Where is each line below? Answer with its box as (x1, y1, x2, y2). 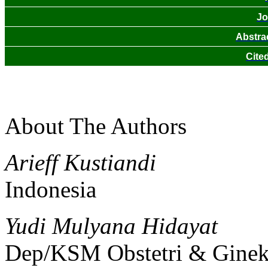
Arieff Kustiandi (5, 149, 156, 175)
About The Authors (5, 112, 187, 139)
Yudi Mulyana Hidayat (5, 212, 218, 239)
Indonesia (5, 176, 96, 202)
